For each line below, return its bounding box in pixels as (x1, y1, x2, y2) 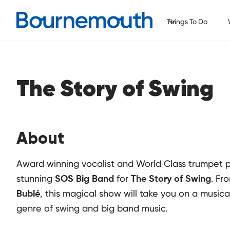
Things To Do (166, 17, 207, 26)
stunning (16, 173, 55, 184)
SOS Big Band (55, 175, 114, 184)
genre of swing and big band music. (16, 203, 167, 214)
